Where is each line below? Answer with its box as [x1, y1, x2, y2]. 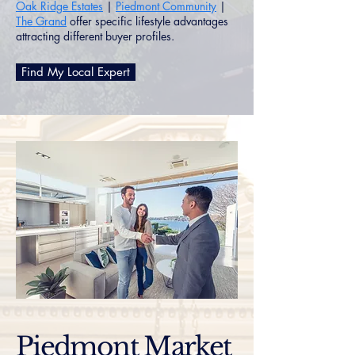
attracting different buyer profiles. [16, 29, 174, 44]
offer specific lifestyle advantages [67, 13, 228, 29]
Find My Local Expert [21, 64, 130, 79]
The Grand [16, 13, 67, 29]
